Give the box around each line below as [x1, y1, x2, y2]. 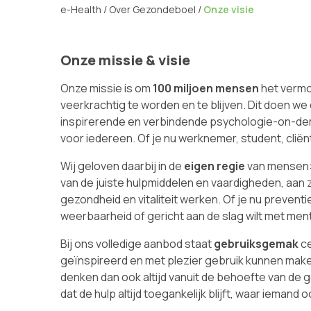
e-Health [60, 3, 101, 16]
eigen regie [182, 158, 245, 174]
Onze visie [203, 3, 254, 16]
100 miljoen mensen [153, 81, 259, 96]
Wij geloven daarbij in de [60, 158, 182, 174]
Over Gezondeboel [109, 3, 196, 16]
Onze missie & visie [60, 51, 190, 69]
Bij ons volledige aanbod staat [60, 236, 214, 251]
